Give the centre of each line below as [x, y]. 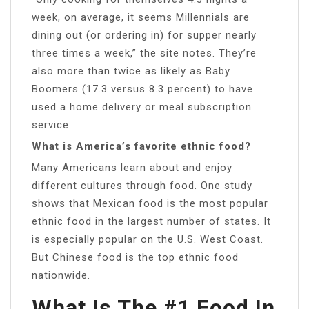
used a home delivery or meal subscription [142, 107]
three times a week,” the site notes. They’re [144, 53]
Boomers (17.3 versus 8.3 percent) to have [142, 89]
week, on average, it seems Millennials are [141, 17]
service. [52, 124]
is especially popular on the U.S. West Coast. [148, 239]
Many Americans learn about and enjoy [132, 167]
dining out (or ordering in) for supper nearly [144, 35]
